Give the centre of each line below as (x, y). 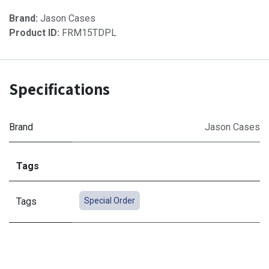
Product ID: (35, 32)
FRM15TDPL (89, 32)
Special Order (109, 200)
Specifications (59, 89)
